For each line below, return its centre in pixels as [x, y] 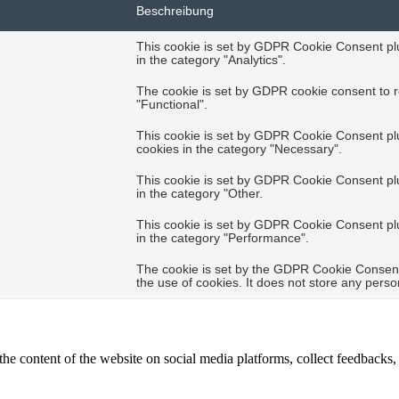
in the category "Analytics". [211, 61]
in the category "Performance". [223, 239]
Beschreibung [175, 12]
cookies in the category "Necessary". [239, 150]
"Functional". [172, 105]
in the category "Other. [199, 194]
